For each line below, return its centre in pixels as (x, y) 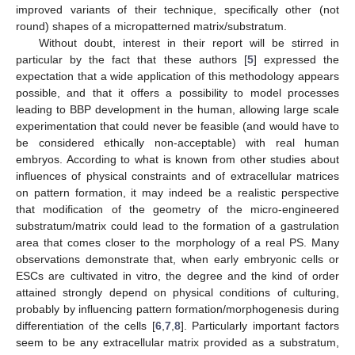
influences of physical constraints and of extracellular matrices (177, 176)
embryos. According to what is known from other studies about (177, 160)
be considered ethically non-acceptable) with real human (177, 143)
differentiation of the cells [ (86, 326)
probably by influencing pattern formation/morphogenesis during (177, 309)
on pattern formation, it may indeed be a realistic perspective (177, 193)
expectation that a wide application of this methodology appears (177, 76)
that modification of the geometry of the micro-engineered (177, 210)
